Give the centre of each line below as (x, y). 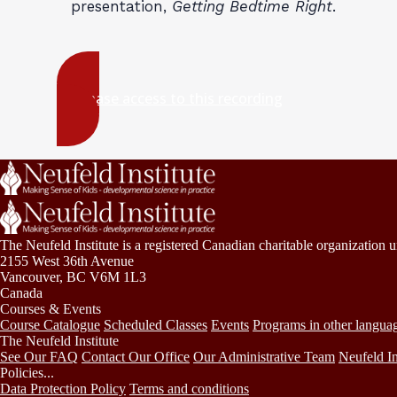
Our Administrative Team (264, 356)
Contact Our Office (136, 356)
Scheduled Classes (156, 324)
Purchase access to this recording (170, 98)
